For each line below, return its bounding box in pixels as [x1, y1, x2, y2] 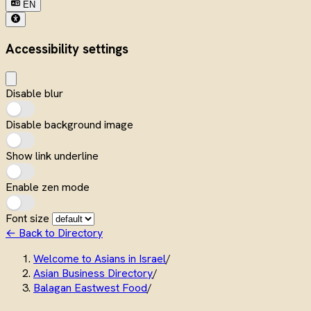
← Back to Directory [6, 225, 103, 240]
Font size [6, 210, 52, 226]
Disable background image [6, 117, 133, 132]
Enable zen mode [6, 179, 90, 194]
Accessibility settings [6, 40, 128, 58]
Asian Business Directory [33, 265, 153, 280]
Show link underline [6, 148, 99, 163]
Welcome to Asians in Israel [33, 251, 166, 266]
